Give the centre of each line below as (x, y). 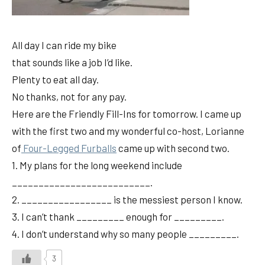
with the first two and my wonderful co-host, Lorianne (128, 131)
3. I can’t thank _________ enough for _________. (118, 217)
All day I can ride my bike (64, 45)
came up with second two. (173, 148)
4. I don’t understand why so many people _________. (125, 234)
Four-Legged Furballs (69, 148)
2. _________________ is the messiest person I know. (127, 200)
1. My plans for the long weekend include (97, 165)
